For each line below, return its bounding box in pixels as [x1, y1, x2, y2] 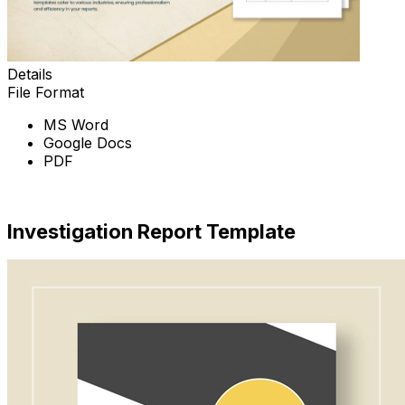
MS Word [43, 116, 108, 135]
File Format [7, 83, 84, 102]
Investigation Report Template [7, 219, 296, 243]
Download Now [7, 184, 114, 203]
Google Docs [43, 134, 132, 153]
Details [7, 65, 52, 84]
